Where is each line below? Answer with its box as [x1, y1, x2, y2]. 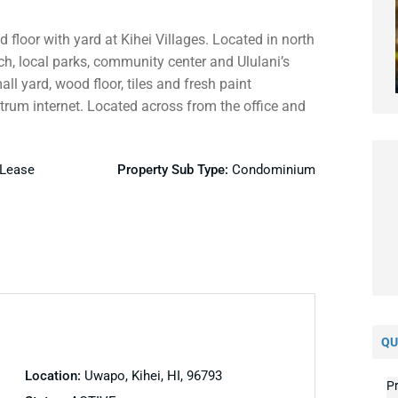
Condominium [231, 161, 315, 178]
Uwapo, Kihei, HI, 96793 [84, 367, 222, 384]
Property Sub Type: [116, 161, 232, 178]
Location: [24, 367, 84, 384]
